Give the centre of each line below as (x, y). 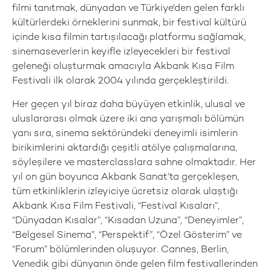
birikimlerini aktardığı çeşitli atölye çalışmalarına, (125, 149)
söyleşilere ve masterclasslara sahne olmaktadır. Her (134, 163)
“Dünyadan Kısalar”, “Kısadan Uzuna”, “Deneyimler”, (128, 221)
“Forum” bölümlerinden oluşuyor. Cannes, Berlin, (120, 250)
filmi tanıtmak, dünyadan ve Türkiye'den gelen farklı (128, 9)
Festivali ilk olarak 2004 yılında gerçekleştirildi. (120, 81)
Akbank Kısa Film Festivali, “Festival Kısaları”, (116, 207)
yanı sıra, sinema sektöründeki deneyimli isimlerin (125, 134)
